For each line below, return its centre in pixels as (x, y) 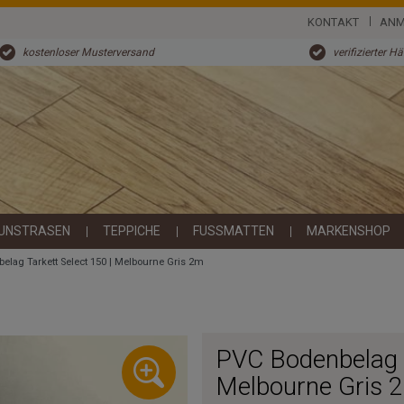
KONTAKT (334, 22)
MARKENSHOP (349, 231)
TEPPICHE (132, 231)
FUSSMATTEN (234, 231)
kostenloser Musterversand (88, 53)
